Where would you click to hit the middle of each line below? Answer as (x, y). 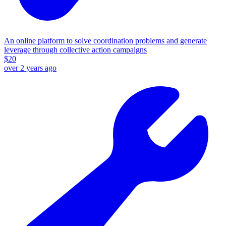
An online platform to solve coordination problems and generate (105, 40)
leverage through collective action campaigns (75, 49)
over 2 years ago (30, 68)
